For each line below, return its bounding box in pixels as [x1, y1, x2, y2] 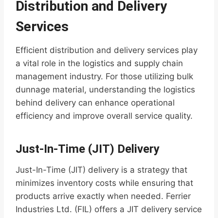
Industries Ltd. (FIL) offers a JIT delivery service [16, 204, 202, 215]
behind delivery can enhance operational [16, 98, 175, 108]
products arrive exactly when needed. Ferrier [16, 191, 191, 201]
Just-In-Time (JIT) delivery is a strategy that [16, 165, 187, 175]
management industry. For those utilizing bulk [16, 72, 193, 82]
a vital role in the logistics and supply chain [16, 58, 183, 69]
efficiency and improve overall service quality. [16, 111, 193, 121]
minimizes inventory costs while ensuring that [16, 178, 193, 188]
